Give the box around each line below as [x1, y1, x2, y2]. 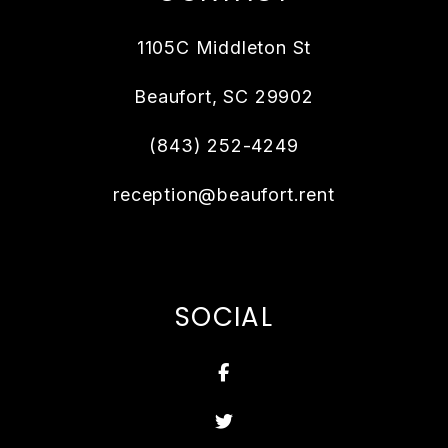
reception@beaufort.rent [113, 184, 335, 206]
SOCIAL [175, 299, 273, 336]
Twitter [232, 410, 297, 432]
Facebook [228, 361, 320, 383]
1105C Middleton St [136, 37, 312, 59]
